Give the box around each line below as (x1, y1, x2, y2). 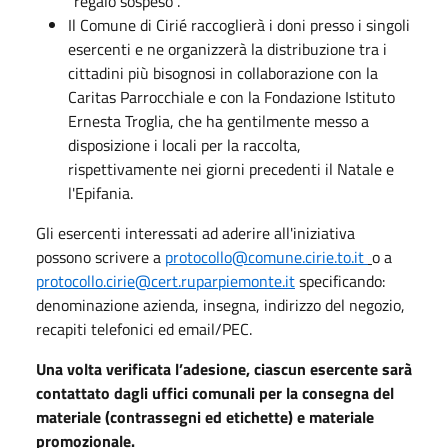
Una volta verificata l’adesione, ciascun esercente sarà (36, 357, 412, 382)
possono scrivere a (36, 245, 165, 270)
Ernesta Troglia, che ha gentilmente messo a (68, 109, 369, 134)
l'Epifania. (68, 181, 133, 206)
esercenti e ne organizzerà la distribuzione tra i (68, 37, 387, 62)
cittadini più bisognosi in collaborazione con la (68, 61, 378, 86)
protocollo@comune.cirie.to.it (165, 245, 368, 270)
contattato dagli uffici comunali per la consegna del (36, 381, 394, 406)
